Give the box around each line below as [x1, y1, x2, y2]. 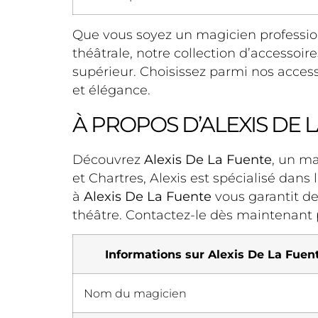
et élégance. [72, 82, 150, 99]
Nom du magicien [84, 286, 187, 301]
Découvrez [72, 151, 144, 168]
